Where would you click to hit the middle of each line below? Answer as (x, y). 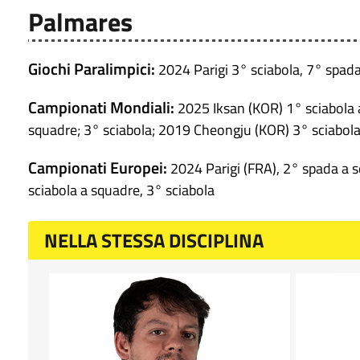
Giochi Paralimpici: (92, 69)
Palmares (80, 22)
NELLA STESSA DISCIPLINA (154, 241)
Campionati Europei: (98, 168)
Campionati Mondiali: (101, 108)
